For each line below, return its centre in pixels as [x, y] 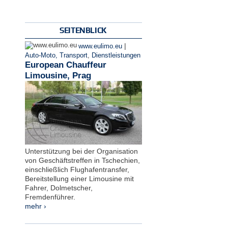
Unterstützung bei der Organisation [81, 151]
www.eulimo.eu [100, 46]
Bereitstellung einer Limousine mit [79, 179]
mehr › [35, 206]
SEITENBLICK [83, 30]
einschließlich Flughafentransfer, [77, 170]
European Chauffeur [65, 65]
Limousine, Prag [58, 75]
